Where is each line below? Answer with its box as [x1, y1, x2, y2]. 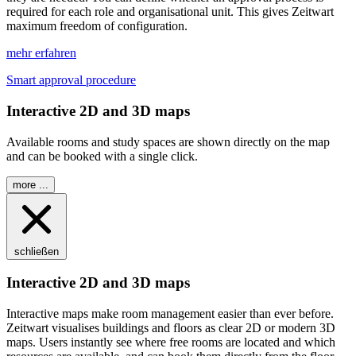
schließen [14, 245, 59, 257]
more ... [13, 178, 48, 191]
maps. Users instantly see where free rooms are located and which [6, 335, 335, 350]
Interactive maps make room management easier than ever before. [6, 307, 334, 321]
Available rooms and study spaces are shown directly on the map [6, 134, 330, 149]
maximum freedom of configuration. [6, 19, 188, 33]
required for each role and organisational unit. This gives [6, 5, 292, 19]
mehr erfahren [6, 46, 76, 60]
